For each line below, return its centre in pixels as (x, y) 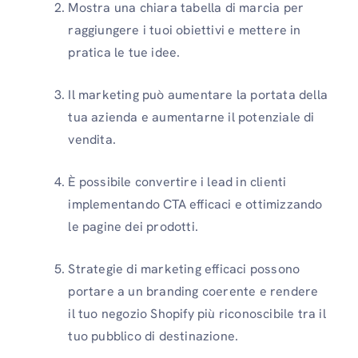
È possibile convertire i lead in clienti (177, 181)
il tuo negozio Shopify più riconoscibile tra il (197, 313)
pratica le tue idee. (124, 52)
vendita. (92, 139)
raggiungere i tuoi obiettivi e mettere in (185, 30)
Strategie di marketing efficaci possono (184, 268)
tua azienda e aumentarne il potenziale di (191, 117)
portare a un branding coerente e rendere (193, 291)
